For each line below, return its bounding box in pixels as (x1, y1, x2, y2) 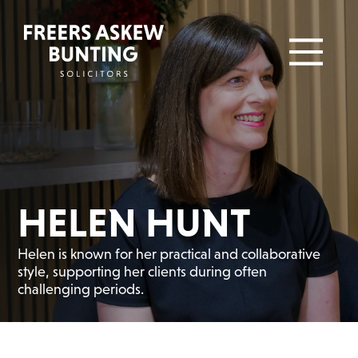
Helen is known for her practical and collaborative (18, 246, 321, 262)
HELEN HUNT (18, 200, 252, 245)
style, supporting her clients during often (18, 264, 268, 280)
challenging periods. (18, 281, 145, 297)
